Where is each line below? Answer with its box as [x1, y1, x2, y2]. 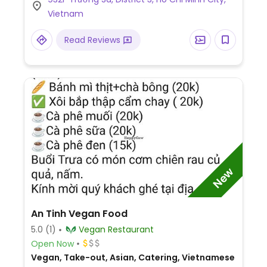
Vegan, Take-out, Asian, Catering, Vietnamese [30, 252, 235, 263]
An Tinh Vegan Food [30, 207, 128, 221]
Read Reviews [64, 34, 123, 46]
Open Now [30, 237, 74, 250]
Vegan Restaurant [107, 223, 154, 235]
